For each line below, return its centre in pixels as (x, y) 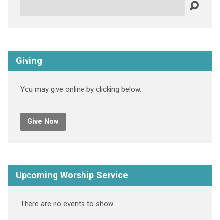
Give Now (43, 122)
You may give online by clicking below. (81, 90)
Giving (29, 61)
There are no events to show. (67, 204)
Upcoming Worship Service (72, 175)
